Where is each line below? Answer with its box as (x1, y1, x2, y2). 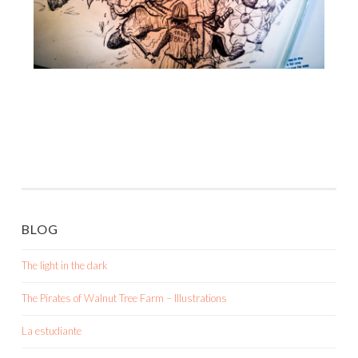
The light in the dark (22, 258, 108, 272)
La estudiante (22, 324, 82, 337)
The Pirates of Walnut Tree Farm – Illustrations (22, 291, 227, 304)
